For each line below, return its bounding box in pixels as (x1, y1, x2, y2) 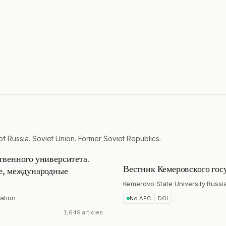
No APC (130, 195, 151, 202)
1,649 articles (64, 209, 103, 216)
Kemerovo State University (123, 180, 205, 188)
